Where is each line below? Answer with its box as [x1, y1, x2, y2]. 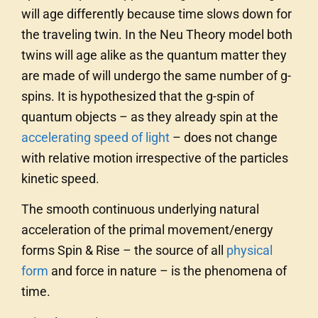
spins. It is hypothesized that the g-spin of [21, 88, 254, 104]
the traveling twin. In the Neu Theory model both [21, 26, 292, 42]
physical [226, 243, 273, 258]
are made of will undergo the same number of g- [21, 67, 291, 83]
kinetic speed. [21, 170, 99, 186]
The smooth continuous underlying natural [21, 202, 259, 217]
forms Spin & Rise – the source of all [21, 243, 226, 258]
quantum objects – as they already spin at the [21, 109, 278, 124]
